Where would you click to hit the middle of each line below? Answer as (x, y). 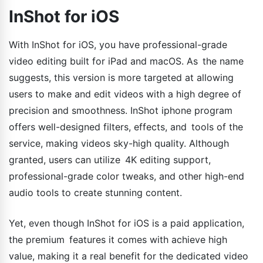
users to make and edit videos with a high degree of (125, 94)
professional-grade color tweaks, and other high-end (127, 176)
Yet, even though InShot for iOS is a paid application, (127, 223)
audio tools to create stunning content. (95, 192)
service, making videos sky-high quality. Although (119, 143)
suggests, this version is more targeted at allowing (121, 77)
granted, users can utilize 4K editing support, (110, 159)
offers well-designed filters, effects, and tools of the (126, 127)
